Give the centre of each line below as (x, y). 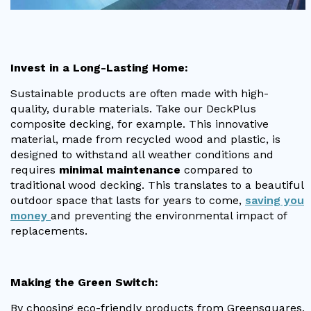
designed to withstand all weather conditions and (142, 154)
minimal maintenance (120, 169)
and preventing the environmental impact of (169, 215)
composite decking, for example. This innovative (140, 124)
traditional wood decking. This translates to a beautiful (157, 185)
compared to (217, 169)
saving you (275, 200)
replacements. (49, 230)
